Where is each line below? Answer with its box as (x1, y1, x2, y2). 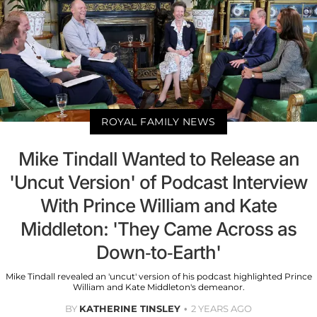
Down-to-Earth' (96, 241, 221, 264)
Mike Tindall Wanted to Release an (18, 148, 299, 171)
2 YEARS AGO (191, 303, 252, 315)
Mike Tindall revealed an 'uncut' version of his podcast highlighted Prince (5, 271, 312, 282)
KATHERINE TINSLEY (79, 303, 180, 315)
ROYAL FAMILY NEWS (101, 115, 216, 129)
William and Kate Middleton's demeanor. (72, 282, 245, 293)
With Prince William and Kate (40, 195, 277, 217)
